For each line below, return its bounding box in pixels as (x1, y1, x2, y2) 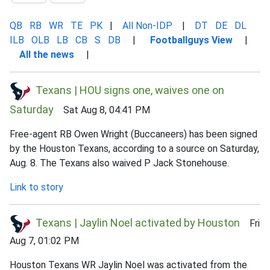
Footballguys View (150, 34, 233, 46)
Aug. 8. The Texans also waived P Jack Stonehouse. (10, 157, 229, 169)
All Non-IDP (122, 20, 172, 31)
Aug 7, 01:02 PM (10, 234, 79, 246)
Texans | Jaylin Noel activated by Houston (36, 216, 240, 230)
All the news (19, 49, 74, 60)
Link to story (10, 181, 63, 193)
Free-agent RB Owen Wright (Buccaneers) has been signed (10, 128, 257, 140)
